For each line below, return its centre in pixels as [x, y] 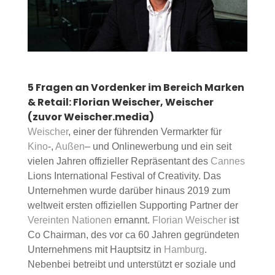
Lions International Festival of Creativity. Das [124, 176]
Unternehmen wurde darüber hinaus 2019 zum [129, 191]
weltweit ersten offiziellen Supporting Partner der [133, 206]
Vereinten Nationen [69, 220]
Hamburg [184, 250]
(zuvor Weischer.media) [91, 117]
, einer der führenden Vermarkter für [145, 132]
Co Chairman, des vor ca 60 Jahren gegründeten [133, 235]
